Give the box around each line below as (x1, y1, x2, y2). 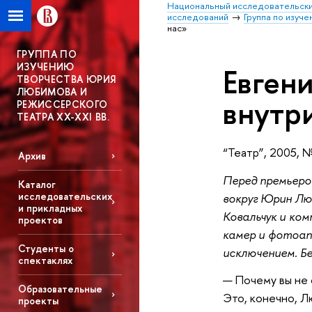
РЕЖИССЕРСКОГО (17, 97, 108, 111)
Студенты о (17, 242, 74, 256)
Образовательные (17, 281, 102, 295)
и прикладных (17, 201, 82, 215)
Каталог (17, 178, 56, 192)
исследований (167, 10, 228, 23)
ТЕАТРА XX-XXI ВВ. (17, 110, 109, 123)
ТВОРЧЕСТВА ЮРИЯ (17, 72, 116, 86)
